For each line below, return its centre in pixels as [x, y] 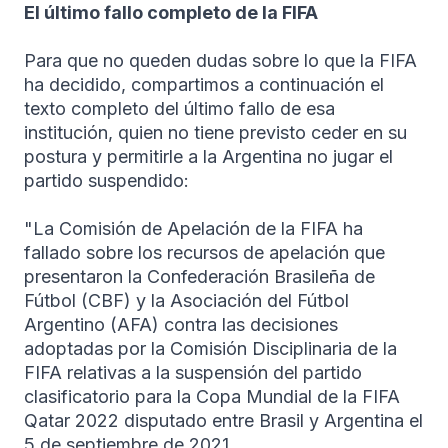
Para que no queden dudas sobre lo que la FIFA [220, 60]
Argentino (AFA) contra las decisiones [181, 324]
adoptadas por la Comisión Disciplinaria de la [210, 348]
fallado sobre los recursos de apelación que [204, 252]
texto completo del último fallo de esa [179, 108]
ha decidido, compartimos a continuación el [204, 84]
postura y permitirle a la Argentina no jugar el [208, 156]
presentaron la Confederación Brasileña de [199, 276]
